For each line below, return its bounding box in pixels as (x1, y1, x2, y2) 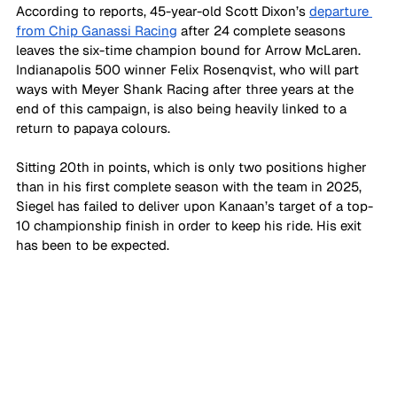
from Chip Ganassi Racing (16, 21, 177, 39)
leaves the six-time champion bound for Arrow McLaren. (16, 41, 364, 58)
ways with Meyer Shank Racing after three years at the (16, 80, 357, 97)
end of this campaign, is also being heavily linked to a (16, 99, 350, 117)
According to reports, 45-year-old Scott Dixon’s (16, 2, 309, 19)
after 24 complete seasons (177, 21, 349, 39)
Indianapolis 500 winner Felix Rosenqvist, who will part (16, 60, 362, 78)
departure (309, 2, 372, 19)
